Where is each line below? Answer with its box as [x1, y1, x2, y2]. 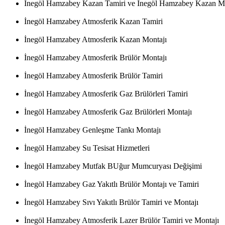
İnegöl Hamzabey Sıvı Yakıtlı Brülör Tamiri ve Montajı [24, 198, 198, 207]
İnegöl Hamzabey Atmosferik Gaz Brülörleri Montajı [24, 107, 192, 117]
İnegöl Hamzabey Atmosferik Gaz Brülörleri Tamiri [24, 89, 188, 98]
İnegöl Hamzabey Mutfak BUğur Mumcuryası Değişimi [24, 162, 202, 171]
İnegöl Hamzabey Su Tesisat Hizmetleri [24, 144, 150, 153]
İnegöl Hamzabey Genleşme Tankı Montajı [24, 126, 161, 135]
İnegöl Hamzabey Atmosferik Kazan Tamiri [24, 17, 163, 26]
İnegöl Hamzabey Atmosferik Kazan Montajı [24, 35, 167, 44]
